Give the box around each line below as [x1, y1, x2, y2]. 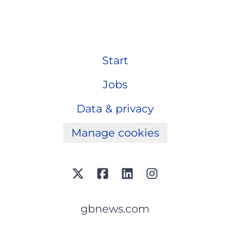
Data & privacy [76, 102, 154, 115]
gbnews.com [81, 202, 149, 216]
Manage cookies [71, 126, 159, 139]
